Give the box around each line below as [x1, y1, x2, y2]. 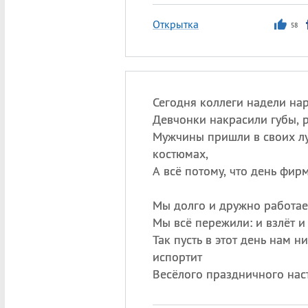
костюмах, [152, 146, 208, 162]
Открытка [152, 17, 199, 31]
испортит [152, 249, 202, 265]
